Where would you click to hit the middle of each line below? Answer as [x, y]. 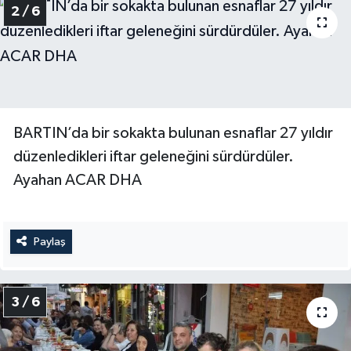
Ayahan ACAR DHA [78, 180]
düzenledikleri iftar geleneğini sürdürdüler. [154, 156]
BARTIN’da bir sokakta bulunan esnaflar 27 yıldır [173, 133]
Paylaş [49, 241]
